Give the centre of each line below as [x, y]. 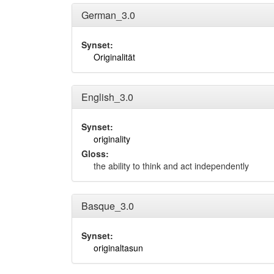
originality [112, 139]
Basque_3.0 [108, 206]
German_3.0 [108, 15]
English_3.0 [107, 97]
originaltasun [118, 248]
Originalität [114, 57]
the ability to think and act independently [171, 166]
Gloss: [95, 154]
